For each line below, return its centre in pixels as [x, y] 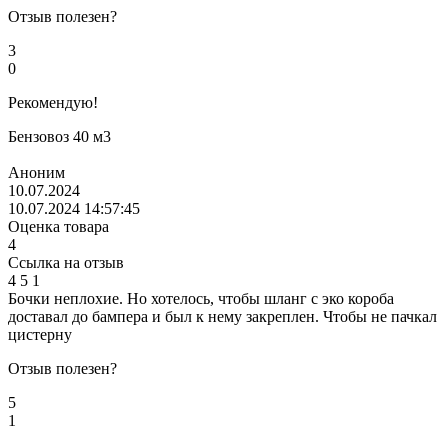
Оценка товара [58, 226]
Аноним [36, 172]
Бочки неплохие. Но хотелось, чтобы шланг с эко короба [201, 298]
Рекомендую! [53, 102]
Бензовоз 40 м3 [59, 136]
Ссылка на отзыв [66, 262]
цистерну [40, 334]
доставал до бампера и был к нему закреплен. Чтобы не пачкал [222, 316]
